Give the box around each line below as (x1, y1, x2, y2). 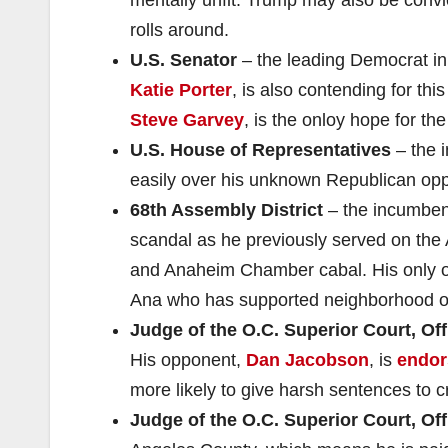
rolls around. (130, 19, 229, 40)
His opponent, (130, 349, 246, 370)
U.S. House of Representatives (130, 139, 391, 160)
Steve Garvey (130, 109, 244, 130)
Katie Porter (130, 79, 232, 100)
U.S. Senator (130, 49, 237, 70)
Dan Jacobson (246, 349, 369, 370)
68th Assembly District (130, 199, 328, 220)
